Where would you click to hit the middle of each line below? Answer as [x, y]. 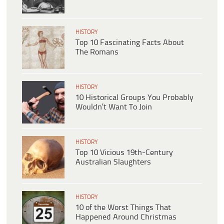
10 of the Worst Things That [123, 207]
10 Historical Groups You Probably [134, 97]
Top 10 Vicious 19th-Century [124, 152]
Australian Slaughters [113, 162]
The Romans [97, 52]
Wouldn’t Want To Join [114, 107]
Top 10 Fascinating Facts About [130, 42]
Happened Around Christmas [126, 217]
